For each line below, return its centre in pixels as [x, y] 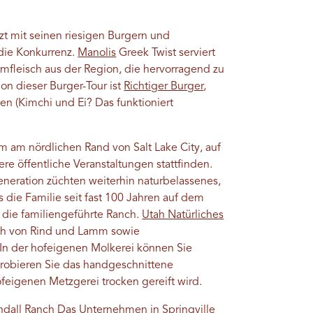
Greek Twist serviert [166, 53]
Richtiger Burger [164, 87]
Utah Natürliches [183, 216]
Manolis [97, 53]
